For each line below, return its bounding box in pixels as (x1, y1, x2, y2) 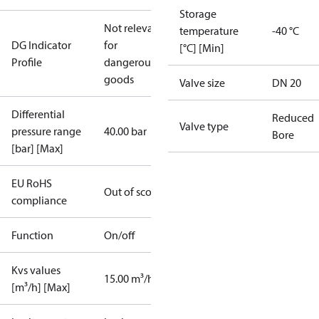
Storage (179, 6, 216, 21)
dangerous (104, 55, 155, 69)
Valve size (179, 75, 225, 90)
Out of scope (104, 184, 164, 199)
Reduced (272, 110, 314, 125)
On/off (104, 228, 135, 242)
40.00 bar (104, 124, 147, 138)
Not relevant (104, 21, 163, 35)
